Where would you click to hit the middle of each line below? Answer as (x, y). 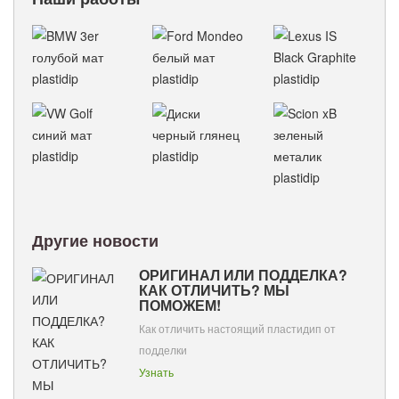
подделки (163, 350)
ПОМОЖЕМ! (180, 305)
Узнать (157, 372)
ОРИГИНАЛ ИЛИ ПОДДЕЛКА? (244, 275)
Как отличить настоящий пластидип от (238, 328)
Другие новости (95, 240)
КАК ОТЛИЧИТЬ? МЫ (215, 290)
